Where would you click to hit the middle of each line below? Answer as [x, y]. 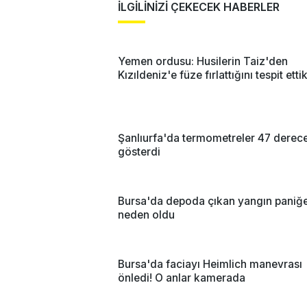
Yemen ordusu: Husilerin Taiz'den [203, 61]
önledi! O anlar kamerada [182, 278]
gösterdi [139, 151]
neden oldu [146, 214]
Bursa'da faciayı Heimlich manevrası [210, 264]
